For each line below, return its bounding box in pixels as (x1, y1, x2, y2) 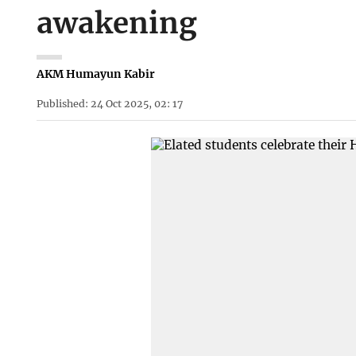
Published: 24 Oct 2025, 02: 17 (36, 97, 183, 110)
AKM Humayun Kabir (36, 67, 155, 82)
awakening (36, 5, 197, 42)
